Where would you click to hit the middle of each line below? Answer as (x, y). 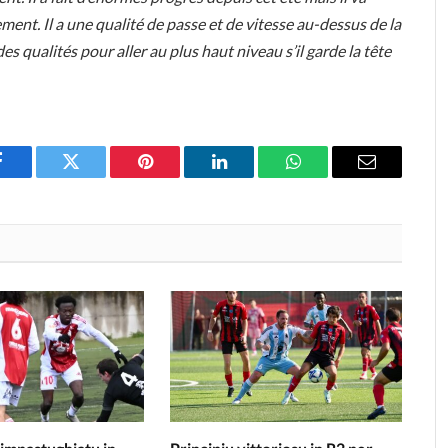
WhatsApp (330, 176)
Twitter (95, 176)
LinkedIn (250, 176)
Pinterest (175, 176)
